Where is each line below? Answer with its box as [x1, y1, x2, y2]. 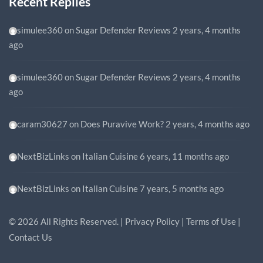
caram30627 [17, 119, 68, 129]
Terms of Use [186, 216, 236, 227]
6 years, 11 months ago [140, 151, 229, 161]
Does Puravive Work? [80, 119, 164, 129]
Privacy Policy [125, 216, 180, 227]
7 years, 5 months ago [140, 183, 224, 194]
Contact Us [9, 232, 52, 242]
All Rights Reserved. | [39, 216, 125, 227]
